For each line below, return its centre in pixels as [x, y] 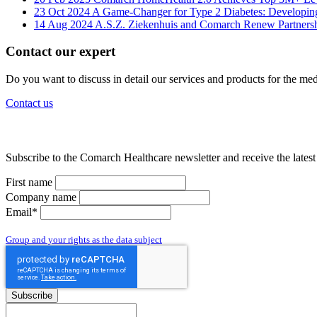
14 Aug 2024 [64, 24]
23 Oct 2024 [63, 11]
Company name [42, 197]
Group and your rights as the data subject [84, 240]
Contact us [29, 103]
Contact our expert [60, 52]
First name [30, 183]
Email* [23, 212]
